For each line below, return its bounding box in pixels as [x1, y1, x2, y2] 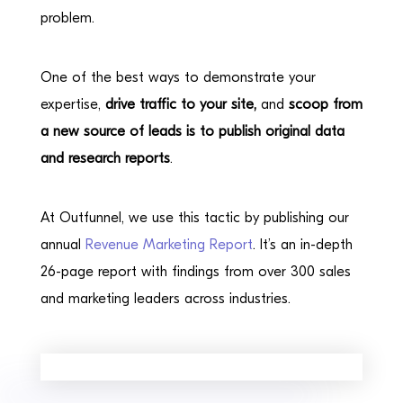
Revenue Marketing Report [85, 236, 253, 253]
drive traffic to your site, [104, 95, 256, 112]
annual [40, 236, 85, 253]
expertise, [40, 95, 105, 112]
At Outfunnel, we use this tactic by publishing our [40, 209, 349, 226]
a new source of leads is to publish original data [40, 122, 345, 139]
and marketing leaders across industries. [40, 290, 291, 307]
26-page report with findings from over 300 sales [40, 263, 351, 280]
